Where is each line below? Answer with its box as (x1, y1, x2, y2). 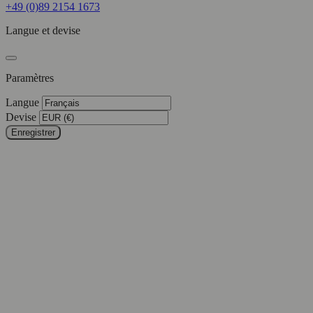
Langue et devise (6, 24, 80, 36)
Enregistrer (11, 126, 55, 138)
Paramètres (6, 71, 54, 84)
